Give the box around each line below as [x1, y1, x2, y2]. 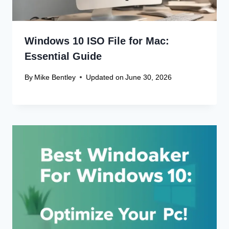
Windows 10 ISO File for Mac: [25, 35, 169, 47]
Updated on [86, 73, 124, 81]
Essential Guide [25, 51, 102, 62]
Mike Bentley [34, 73, 76, 81]
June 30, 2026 [125, 73, 172, 81]
